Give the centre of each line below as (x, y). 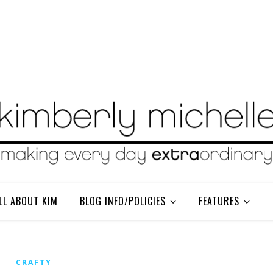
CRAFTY (34, 262)
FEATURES (219, 201)
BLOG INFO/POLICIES (122, 201)
